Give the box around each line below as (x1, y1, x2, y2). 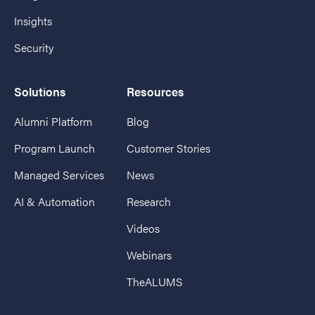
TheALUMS (127, 274, 183, 290)
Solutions (14, 83, 66, 101)
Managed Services (14, 167, 104, 184)
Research (127, 193, 171, 210)
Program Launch (14, 140, 95, 157)
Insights (14, 13, 52, 30)
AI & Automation (14, 193, 95, 210)
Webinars (127, 247, 172, 264)
